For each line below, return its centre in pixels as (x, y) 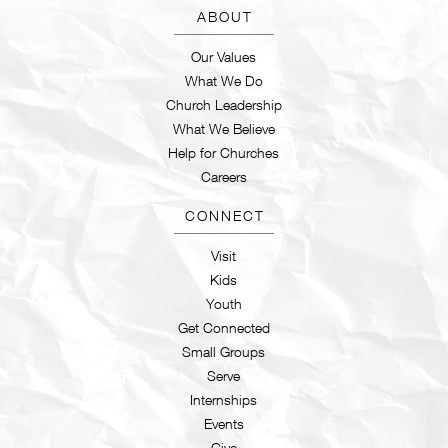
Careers (223, 176)
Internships (224, 399)
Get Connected (223, 327)
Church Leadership (223, 104)
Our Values (224, 56)
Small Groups (224, 351)
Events (223, 423)
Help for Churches (224, 152)
